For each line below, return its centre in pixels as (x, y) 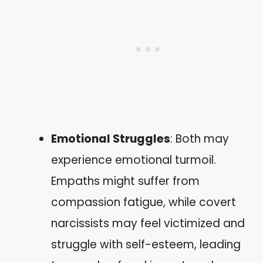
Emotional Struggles (111, 139)
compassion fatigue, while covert (144, 202)
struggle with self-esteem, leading (146, 244)
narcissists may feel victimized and (148, 223)
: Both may (200, 139)
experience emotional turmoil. (134, 160)
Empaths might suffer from (125, 181)
